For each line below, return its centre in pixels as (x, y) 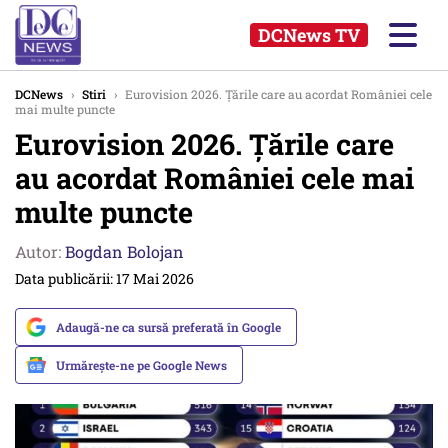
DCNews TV (309, 35)
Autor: (40, 251)
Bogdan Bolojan (124, 251)
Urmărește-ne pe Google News (141, 365)
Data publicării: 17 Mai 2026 (104, 278)
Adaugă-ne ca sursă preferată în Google (168, 327)
